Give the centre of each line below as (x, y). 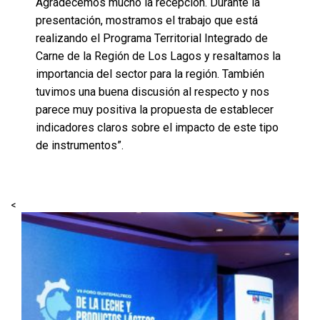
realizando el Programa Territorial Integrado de (152, 38)
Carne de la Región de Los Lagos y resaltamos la (158, 56)
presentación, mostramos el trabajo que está (147, 20)
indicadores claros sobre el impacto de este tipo (157, 127)
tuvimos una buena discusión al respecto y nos (152, 91)
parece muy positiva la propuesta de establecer (155, 109)
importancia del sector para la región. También (150, 74)
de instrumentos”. (80, 145)
